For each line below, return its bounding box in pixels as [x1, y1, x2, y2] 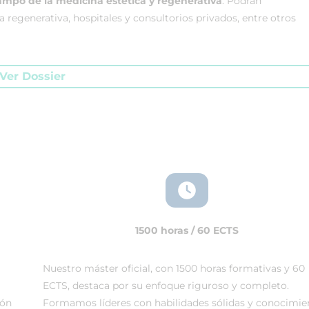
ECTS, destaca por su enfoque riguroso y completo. [42, 279, 289, 292]
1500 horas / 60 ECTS [135, 224, 239, 237]
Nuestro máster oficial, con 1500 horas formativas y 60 [42, 262, 305, 275]
